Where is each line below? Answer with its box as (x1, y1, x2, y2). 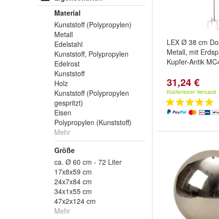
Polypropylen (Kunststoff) (54, 117, 131, 127)
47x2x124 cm (54, 196, 96, 206)
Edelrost (54, 59, 80, 68)
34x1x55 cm (54, 186, 92, 196)
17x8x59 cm (54, 167, 92, 176)
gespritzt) (54, 98, 83, 108)
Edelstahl (54, 39, 83, 49)
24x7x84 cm (54, 176, 92, 186)
